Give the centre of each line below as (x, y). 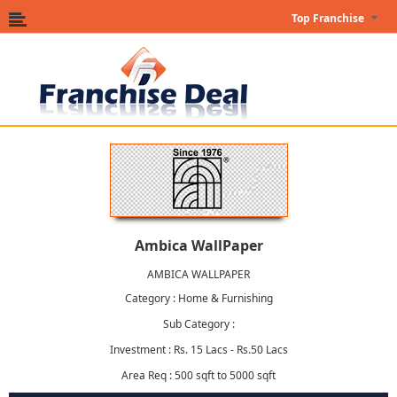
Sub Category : (198, 324)
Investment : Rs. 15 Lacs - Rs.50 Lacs (198, 350)
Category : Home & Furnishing (198, 298)
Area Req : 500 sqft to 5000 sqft (198, 375)
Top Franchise (328, 18)
